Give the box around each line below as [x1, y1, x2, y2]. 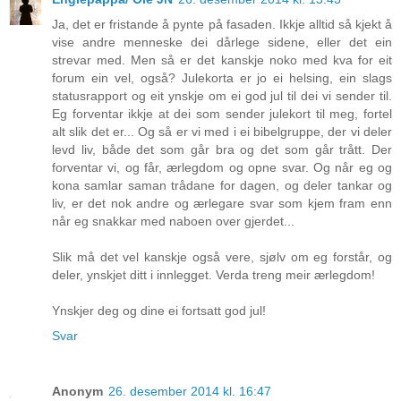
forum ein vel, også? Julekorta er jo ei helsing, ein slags [52, 71, 392, 86]
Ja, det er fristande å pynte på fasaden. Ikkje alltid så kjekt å [52, 17, 392, 32]
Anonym [52, 384, 103, 399]
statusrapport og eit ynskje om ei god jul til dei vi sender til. [52, 89, 392, 104]
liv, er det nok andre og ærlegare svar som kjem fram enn [52, 196, 392, 211]
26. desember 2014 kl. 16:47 [108, 384, 271, 399]
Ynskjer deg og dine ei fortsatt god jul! [52, 303, 266, 319]
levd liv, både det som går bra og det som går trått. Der [52, 142, 392, 158]
